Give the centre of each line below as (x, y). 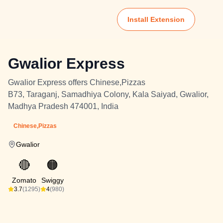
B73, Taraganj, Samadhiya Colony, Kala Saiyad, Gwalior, (108, 94)
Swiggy (52, 180)
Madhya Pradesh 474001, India (63, 106)
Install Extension (156, 19)
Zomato (24, 180)
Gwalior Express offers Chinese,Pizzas (77, 82)
